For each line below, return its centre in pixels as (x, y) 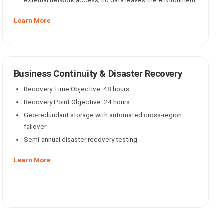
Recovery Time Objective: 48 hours (76, 89)
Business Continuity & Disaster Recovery (98, 74)
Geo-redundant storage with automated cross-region (103, 115)
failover (35, 126)
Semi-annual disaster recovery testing (80, 139)
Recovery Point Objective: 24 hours (77, 102)
